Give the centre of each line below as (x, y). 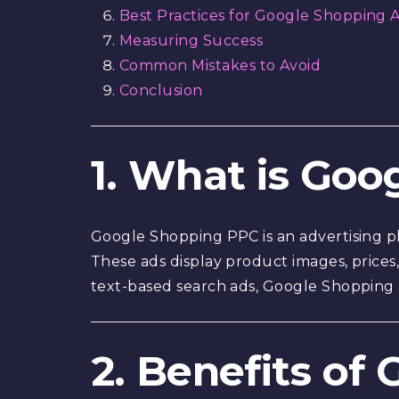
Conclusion (161, 90)
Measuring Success (191, 41)
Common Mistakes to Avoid (220, 65)
